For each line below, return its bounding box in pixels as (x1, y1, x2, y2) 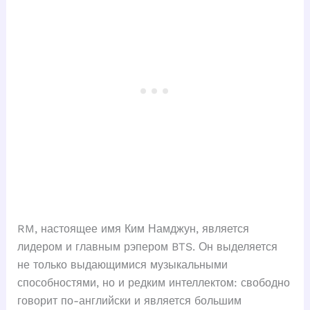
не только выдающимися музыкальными (17, 258, 228, 272)
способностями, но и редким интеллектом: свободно (17, 276, 290, 290)
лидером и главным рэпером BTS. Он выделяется (17, 240, 277, 254)
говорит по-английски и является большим (17, 294, 241, 308)
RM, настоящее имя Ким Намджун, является (17, 222, 249, 236)
